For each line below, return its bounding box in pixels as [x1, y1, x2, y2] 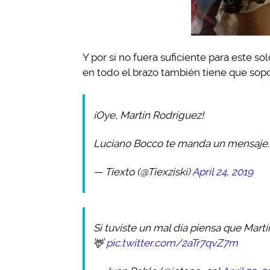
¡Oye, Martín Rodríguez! [93, 109, 204, 121]
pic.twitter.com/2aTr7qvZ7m [106, 237, 238, 249]
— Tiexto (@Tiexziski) [93, 166, 192, 178]
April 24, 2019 [192, 166, 253, 178]
